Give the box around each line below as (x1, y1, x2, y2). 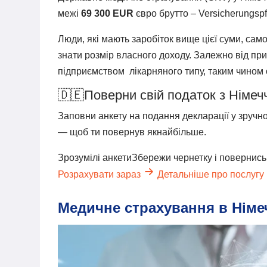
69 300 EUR (81, 8, 134, 18)
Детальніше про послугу (157, 169, 265, 179)
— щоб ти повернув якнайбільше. (58, 126, 207, 137)
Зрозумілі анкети (58, 152, 132, 163)
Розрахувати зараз (58, 169, 144, 179)
